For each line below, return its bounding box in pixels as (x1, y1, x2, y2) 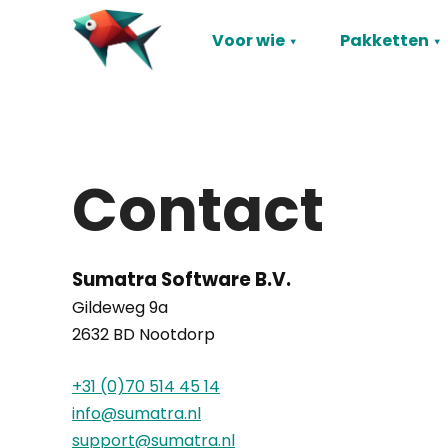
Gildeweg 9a (72, 295, 168, 319)
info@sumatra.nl (72, 401, 201, 425)
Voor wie (212, 29, 285, 53)
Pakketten (340, 29, 429, 53)
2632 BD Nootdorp (72, 322, 215, 346)
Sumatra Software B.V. (72, 265, 291, 293)
